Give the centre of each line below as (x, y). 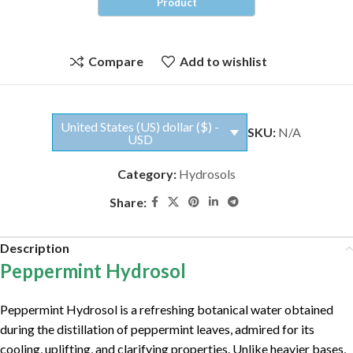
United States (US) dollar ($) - (140, 126)
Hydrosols (207, 174)
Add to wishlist (224, 61)
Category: (147, 174)
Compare (116, 61)
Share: (128, 203)
